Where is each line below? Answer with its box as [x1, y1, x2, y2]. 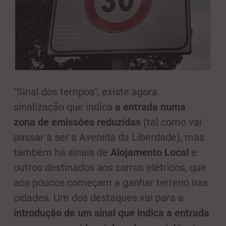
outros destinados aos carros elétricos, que [14, 161, 206, 174]
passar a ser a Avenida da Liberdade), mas [14, 131, 204, 143]
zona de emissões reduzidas [14, 116, 141, 128]
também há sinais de [14, 146, 110, 158]
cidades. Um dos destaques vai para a [14, 192, 184, 204]
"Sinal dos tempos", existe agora [14, 86, 157, 98]
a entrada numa [115, 101, 186, 113]
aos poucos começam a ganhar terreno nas [14, 177, 208, 189]
